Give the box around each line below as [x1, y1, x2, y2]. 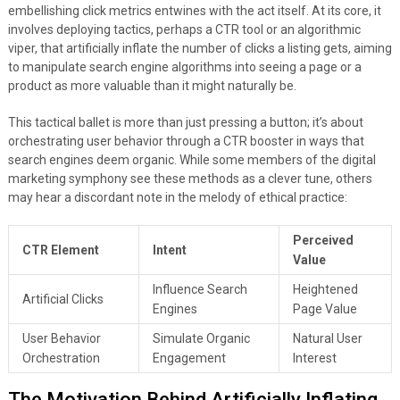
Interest [292, 350, 337, 365]
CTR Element [21, 242, 99, 257]
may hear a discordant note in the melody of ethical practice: [7, 189, 347, 204]
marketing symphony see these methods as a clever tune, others [7, 171, 372, 186]
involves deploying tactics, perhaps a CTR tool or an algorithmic [7, 21, 361, 37]
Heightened [292, 281, 358, 296]
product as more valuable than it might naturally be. [7, 78, 296, 93]
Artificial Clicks [21, 291, 104, 306]
